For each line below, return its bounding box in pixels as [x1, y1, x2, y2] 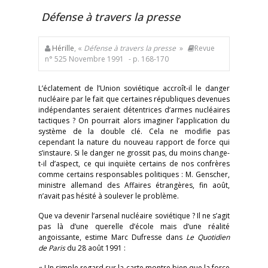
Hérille [50, 43, 74, 53]
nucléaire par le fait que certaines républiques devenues [38, 94, 230, 104]
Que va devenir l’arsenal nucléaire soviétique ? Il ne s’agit [38, 211, 230, 221]
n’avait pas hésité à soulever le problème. [38, 191, 179, 201]
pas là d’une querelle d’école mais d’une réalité [38, 221, 230, 232]
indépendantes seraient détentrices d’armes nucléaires [38, 105, 230, 115]
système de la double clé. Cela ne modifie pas [38, 126, 230, 136]
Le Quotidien [186, 232, 230, 242]
